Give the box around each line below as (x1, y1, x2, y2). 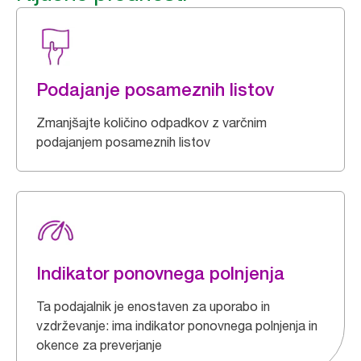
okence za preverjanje (36, 337, 162, 353)
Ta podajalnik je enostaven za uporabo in (36, 298, 270, 314)
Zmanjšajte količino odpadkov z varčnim (36, 114, 267, 131)
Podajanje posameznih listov (36, 79, 274, 100)
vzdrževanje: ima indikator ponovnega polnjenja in (36, 317, 317, 334)
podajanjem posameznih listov (36, 134, 210, 150)
